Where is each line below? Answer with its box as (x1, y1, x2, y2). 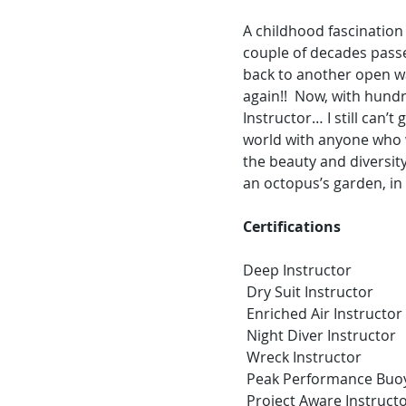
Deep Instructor (243, 260, 353, 280)
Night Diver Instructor (246, 325, 397, 345)
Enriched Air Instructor (246, 304, 403, 324)
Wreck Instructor (246, 347, 366, 367)
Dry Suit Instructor (246, 282, 374, 302)
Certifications (243, 217, 345, 237)
